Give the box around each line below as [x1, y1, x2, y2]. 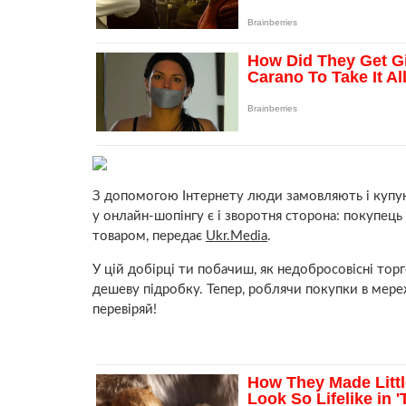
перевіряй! [92, 302, 157, 316]
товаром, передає [92, 228, 206, 243]
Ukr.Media [206, 228, 267, 243]
